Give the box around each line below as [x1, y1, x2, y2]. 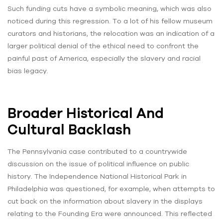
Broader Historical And [7, 105, 164, 121]
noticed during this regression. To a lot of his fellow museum [7, 16, 213, 25]
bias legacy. [7, 66, 48, 75]
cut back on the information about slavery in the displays [7, 197, 203, 205]
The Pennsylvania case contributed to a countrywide [7, 147, 187, 155]
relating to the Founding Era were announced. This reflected [7, 209, 212, 218]
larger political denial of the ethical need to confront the [7, 41, 199, 50]
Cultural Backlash [7, 121, 131, 137]
